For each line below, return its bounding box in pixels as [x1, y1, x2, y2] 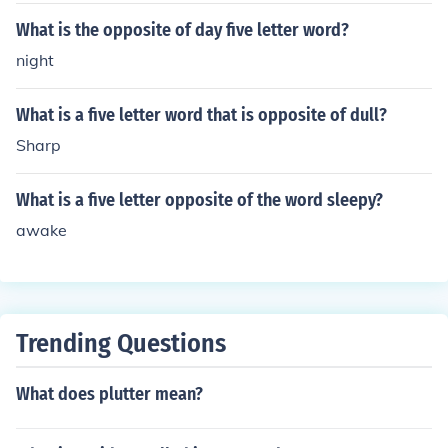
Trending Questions [16, 328, 226, 359]
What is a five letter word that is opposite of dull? [16, 104, 387, 126]
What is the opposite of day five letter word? [16, 19, 349, 41]
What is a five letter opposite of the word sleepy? [16, 189, 383, 211]
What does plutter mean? [16, 383, 203, 405]
